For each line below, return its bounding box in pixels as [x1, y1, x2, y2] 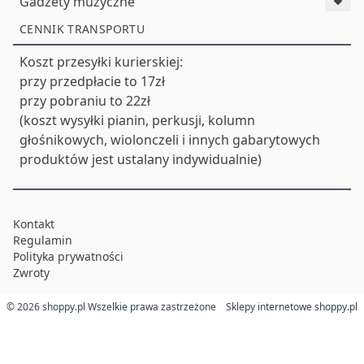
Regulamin [13, 232, 72, 248]
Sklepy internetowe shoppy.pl [226, 299, 357, 314]
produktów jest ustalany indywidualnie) [19, 149, 262, 168]
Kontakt [13, 215, 54, 232]
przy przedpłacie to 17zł [19, 71, 165, 90]
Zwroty [13, 264, 50, 280]
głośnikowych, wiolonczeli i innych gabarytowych [19, 130, 320, 149]
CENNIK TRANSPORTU [19, 20, 145, 37]
